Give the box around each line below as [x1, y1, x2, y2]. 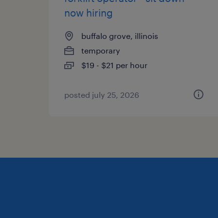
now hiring [64, 7, 113, 18]
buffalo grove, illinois [81, 31, 158, 40]
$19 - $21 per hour [81, 60, 147, 70]
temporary [81, 46, 120, 55]
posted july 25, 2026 [64, 90, 139, 99]
